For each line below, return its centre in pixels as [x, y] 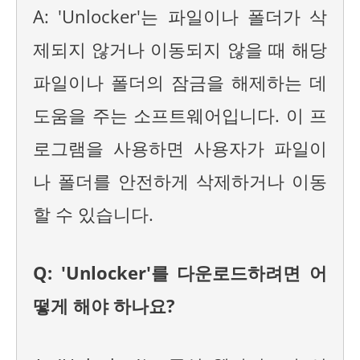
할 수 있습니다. [93, 214]
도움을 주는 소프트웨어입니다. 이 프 [180, 115]
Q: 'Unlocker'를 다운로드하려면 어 [180, 273]
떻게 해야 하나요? [104, 306]
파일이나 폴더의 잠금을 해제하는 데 [180, 82]
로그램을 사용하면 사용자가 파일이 [180, 148]
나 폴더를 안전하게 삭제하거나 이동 [180, 181]
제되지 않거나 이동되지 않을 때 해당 [180, 49]
